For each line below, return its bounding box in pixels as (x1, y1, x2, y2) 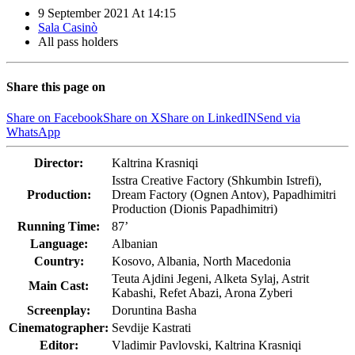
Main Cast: (29, 279, 89, 293)
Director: (34, 156, 83, 170)
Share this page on (6, 79, 105, 94)
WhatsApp (6, 125, 60, 139)
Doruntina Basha (112, 303, 197, 318)
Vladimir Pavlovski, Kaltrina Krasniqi (112, 338, 301, 353)
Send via (257, 111, 300, 125)
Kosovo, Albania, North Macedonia (112, 254, 291, 269)
